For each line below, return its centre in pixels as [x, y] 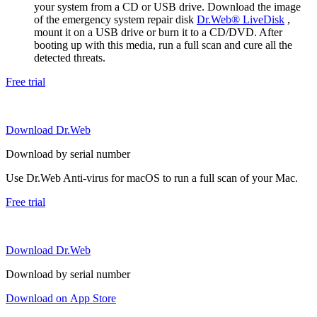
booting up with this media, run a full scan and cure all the [163, 45]
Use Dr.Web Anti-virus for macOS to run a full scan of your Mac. [152, 178]
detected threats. [70, 57]
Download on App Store [61, 298]
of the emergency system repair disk [115, 19]
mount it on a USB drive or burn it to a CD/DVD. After [158, 32]
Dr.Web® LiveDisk [241, 19]
